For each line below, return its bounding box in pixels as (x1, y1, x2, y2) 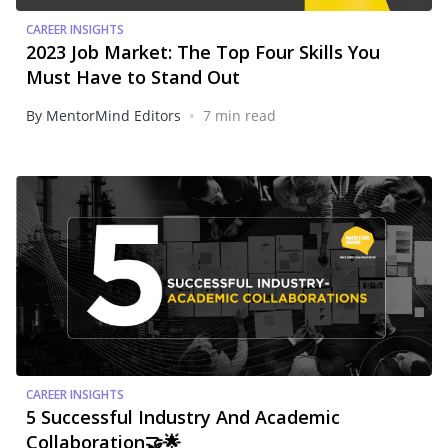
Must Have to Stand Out (26, 65, 240, 90)
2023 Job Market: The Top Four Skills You (26, 40, 380, 65)
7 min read (203, 106, 276, 126)
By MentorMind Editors (26, 106, 181, 126)
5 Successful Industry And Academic (26, 405, 340, 430)
